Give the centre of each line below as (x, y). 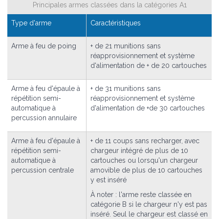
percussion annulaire (44, 118)
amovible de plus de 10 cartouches (146, 170)
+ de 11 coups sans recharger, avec (145, 141)
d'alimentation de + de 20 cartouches (149, 65)
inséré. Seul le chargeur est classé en (149, 214)
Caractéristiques (116, 23)
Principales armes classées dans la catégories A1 (109, 5)
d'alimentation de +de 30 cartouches (148, 108)
